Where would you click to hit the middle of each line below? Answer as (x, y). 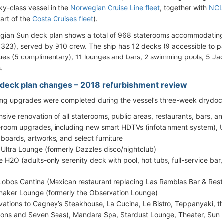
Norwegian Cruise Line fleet (115, 7)
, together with (184, 7)
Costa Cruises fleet (63, 18)
